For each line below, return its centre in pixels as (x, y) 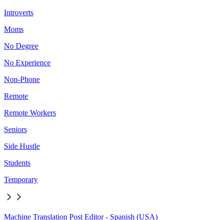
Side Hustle (22, 146)
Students (17, 163)
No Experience (27, 63)
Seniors (15, 130)
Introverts (19, 13)
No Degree (21, 46)
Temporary (21, 180)
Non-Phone (22, 80)
